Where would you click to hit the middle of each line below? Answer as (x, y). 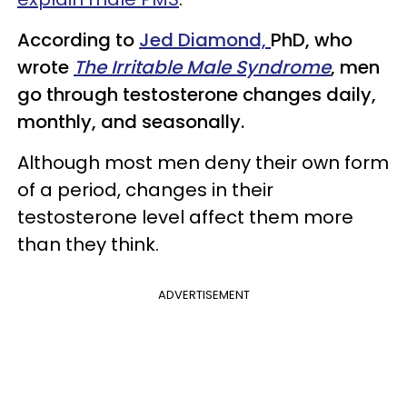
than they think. (88, 245)
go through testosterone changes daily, (197, 95)
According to (78, 40)
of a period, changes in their (145, 190)
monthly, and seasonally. (131, 122)
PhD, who (312, 40)
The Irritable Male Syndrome (202, 68)
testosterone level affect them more (185, 218)
